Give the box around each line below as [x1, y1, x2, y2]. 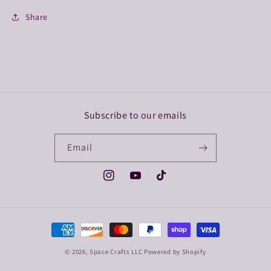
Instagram [103, 176, 143, 188]
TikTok [156, 176, 181, 188]
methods [48, 235, 83, 246]
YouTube [129, 176, 163, 188]
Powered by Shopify [143, 247, 206, 256]
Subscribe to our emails [84, 109, 187, 122]
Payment [48, 218, 83, 230]
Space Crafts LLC [90, 247, 143, 256]
